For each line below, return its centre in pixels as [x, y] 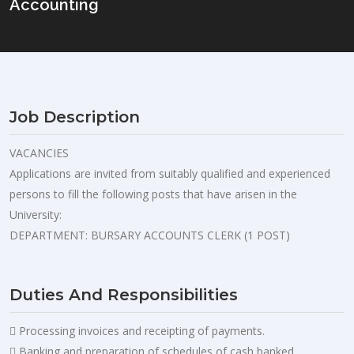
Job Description [75, 117]
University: [36, 214]
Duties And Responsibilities [124, 294]
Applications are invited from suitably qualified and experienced [170, 173]
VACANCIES [39, 153]
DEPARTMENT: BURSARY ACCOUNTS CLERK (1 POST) [150, 235]
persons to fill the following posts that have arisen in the [153, 194]
